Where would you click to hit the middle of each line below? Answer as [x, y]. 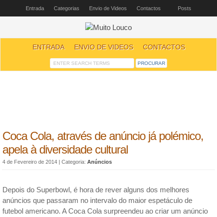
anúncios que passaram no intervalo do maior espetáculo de [97, 201]
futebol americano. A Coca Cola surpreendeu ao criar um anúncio [105, 211]
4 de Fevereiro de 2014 [31, 162]
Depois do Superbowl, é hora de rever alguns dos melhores [96, 190]
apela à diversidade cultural [65, 149]
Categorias [67, 8]
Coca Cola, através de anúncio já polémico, [103, 136]
